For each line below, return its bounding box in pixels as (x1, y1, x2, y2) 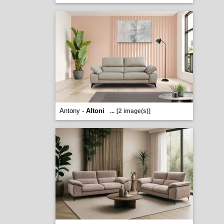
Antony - (59, 107, 86, 114)
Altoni (85, 107, 104, 114)
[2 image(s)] (116, 107, 150, 114)
